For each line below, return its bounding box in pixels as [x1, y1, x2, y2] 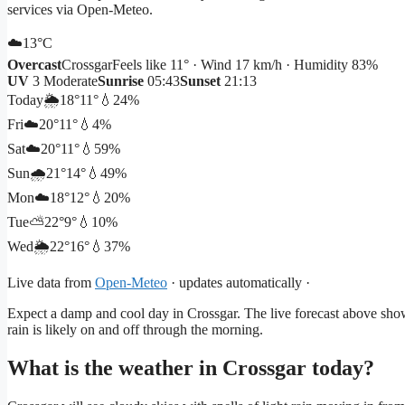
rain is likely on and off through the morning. [7, 322, 263, 338]
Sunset [180, 73, 221, 89]
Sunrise [98, 73, 144, 89]
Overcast [7, 57, 61, 73]
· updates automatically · [167, 275, 310, 291]
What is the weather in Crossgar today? [7, 356, 374, 381]
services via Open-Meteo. [7, 2, 153, 18]
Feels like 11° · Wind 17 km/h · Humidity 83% [112, 57, 378, 73]
